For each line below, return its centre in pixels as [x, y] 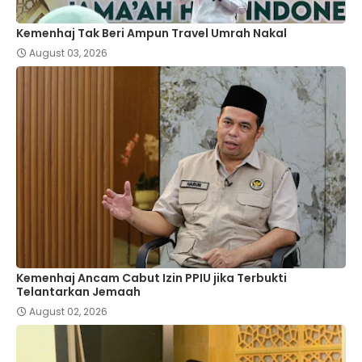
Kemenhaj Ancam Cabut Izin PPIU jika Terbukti [152, 278]
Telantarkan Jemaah [78, 292]
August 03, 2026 [68, 53]
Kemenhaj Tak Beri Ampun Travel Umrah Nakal [152, 34]
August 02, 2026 [68, 312]
